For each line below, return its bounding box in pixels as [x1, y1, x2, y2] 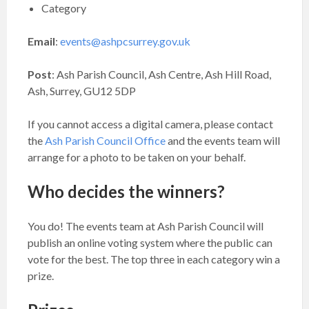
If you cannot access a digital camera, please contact [28, 117, 273, 130]
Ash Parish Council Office [45, 134, 166, 147]
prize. [28, 269, 54, 282]
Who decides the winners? [28, 181, 225, 201]
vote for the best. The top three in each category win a [28, 252, 280, 266]
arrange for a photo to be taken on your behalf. [28, 150, 246, 163]
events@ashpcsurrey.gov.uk [60, 34, 190, 48]
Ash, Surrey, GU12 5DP [28, 84, 136, 97]
